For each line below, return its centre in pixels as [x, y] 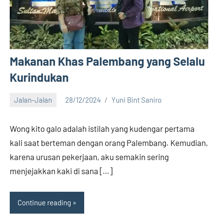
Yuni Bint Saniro [136, 100]
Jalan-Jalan [33, 100]
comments [26, 119]
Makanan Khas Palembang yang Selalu [107, 61]
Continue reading [44, 203]
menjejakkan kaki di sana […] [61, 171]
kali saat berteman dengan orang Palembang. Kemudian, [109, 142]
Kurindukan [39, 77]
